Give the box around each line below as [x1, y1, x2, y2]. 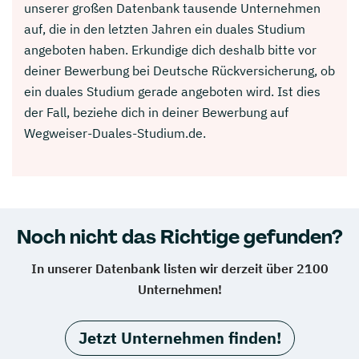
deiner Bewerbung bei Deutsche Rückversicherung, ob [24, 62, 335, 79]
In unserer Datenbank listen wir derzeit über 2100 [30, 260, 329, 276]
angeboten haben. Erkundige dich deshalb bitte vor [24, 41, 317, 58]
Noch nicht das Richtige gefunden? [16, 224, 343, 249]
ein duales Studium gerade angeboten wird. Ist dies [24, 83, 321, 99]
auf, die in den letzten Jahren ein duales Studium [24, 20, 305, 37]
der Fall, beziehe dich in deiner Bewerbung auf [24, 103, 288, 120]
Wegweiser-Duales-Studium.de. [24, 124, 206, 141]
